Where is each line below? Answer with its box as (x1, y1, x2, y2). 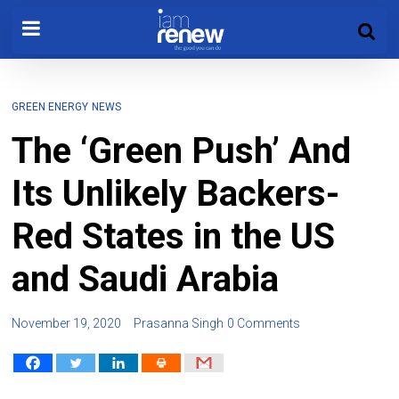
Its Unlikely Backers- (12, 173, 340, 215)
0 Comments (227, 316, 301, 330)
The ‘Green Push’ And (12, 130, 352, 172)
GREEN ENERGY (12, 101, 89, 113)
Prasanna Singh (134, 316, 224, 330)
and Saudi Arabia (12, 258, 280, 300)
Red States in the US (12, 216, 336, 257)
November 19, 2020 (12, 316, 122, 330)
